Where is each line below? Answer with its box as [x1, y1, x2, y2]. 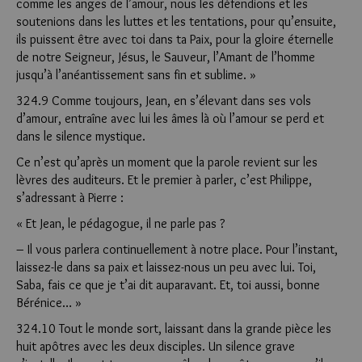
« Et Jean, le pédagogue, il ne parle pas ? [16, 216, 225, 231]
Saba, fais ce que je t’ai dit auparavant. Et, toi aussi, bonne [16, 277, 320, 293]
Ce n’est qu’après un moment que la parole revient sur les [16, 154, 318, 170]
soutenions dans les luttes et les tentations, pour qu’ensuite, [16, 14, 336, 29]
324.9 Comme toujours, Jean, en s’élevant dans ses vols [16, 93, 311, 108]
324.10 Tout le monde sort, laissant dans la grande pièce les [16, 321, 331, 336]
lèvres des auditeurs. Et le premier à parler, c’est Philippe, [16, 172, 312, 187]
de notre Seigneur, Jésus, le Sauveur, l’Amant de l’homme [16, 49, 315, 65]
